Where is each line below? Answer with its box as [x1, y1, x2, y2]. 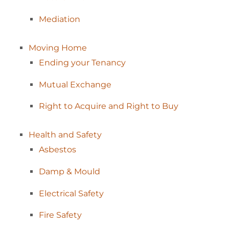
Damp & [39, 167, 74, 177]
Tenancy [91, 58, 126, 68]
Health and [29, 130, 76, 140]
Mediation [39, 14, 80, 24]
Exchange [70, 79, 111, 89]
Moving [29, 43, 61, 53]
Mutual [39, 79, 70, 89]
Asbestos [39, 145, 76, 155]
